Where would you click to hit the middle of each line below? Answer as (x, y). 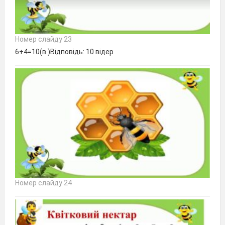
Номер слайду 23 (43, 39)
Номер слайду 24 (43, 183)
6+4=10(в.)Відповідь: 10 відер (64, 51)
